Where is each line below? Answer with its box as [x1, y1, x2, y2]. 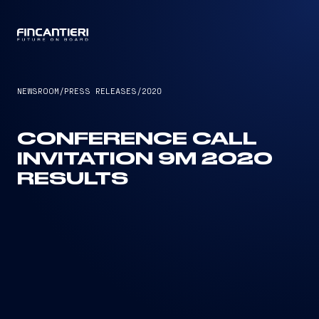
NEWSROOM [17, 85, 59, 95]
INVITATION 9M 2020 [17, 151, 273, 168]
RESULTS [17, 171, 128, 188]
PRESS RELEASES [64, 85, 137, 95]
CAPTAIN [142, 31, 177, 41]
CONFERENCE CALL [17, 131, 257, 148]
